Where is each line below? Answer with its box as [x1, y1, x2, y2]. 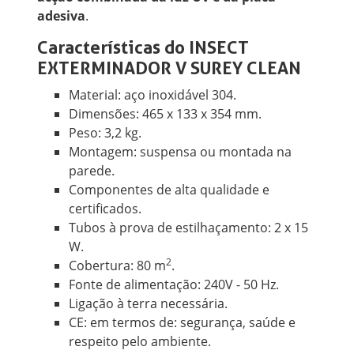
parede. [69, 162, 115, 180]
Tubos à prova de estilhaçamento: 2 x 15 [69, 219, 309, 237]
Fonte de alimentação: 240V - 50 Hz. [69, 276, 280, 294]
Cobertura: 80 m [69, 257, 167, 275]
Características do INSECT [37, 37, 250, 59]
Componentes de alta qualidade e [69, 181, 270, 199]
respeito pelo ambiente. [69, 333, 212, 351]
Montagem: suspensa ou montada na [69, 143, 292, 161]
